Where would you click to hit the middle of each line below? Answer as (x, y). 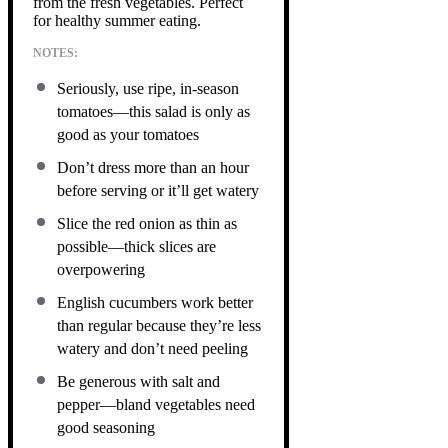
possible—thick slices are (136, 246)
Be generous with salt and (138, 381)
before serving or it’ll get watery (158, 190)
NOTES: (55, 52)
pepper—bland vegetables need (156, 404)
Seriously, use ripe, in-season (148, 88)
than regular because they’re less (159, 325)
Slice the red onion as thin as (147, 223)
